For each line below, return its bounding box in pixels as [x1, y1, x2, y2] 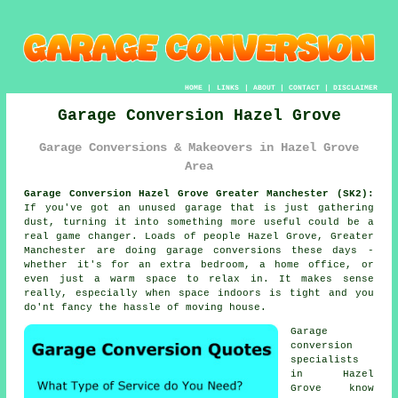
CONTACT [288, 84, 320, 92]
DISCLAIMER [332, 84, 378, 92]
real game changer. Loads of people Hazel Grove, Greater [24, 231, 374, 242]
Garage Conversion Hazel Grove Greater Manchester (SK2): [24, 188, 374, 199]
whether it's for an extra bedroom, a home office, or [24, 259, 374, 270]
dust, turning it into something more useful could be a [24, 217, 374, 227]
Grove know [291, 383, 374, 394]
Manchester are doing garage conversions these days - [24, 245, 374, 256]
